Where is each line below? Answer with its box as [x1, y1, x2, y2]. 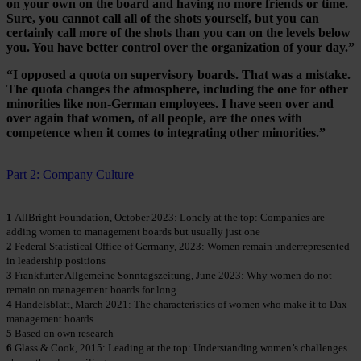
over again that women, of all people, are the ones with [6, 111, 302, 126]
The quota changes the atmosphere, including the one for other [6, 82, 348, 97]
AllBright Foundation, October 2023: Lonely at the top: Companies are [15, 211, 325, 224]
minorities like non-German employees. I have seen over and [6, 97, 334, 111]
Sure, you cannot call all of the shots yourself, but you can [6, 11, 319, 26]
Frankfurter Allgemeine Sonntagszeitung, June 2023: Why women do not [15, 269, 332, 282]
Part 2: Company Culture [6, 168, 134, 182]
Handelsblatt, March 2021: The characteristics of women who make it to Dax [12, 298, 347, 311]
